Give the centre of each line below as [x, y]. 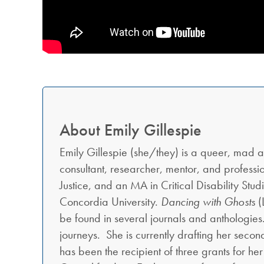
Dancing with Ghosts [209, 201]
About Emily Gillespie [131, 130]
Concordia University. [110, 201]
